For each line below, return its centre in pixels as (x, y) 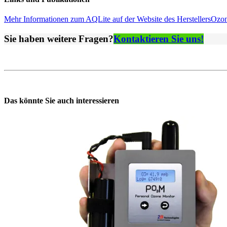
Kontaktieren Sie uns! (159, 39)
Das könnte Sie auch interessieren (62, 100)
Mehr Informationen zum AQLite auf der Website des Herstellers (107, 19)
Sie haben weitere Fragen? (59, 39)
